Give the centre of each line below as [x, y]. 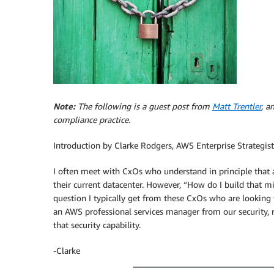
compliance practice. [92, 120]
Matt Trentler [237, 106]
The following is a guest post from [145, 106]
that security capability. [97, 225]
